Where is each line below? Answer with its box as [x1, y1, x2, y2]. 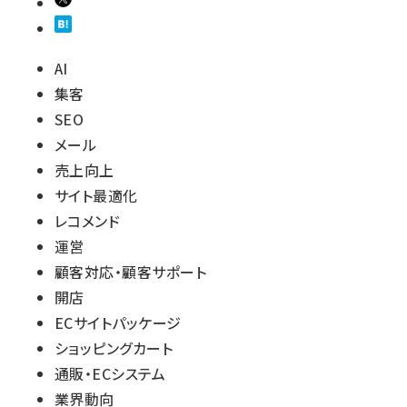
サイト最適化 [55, 184, 138, 206]
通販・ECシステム [55, 362, 166, 384]
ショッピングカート [55, 337, 174, 359]
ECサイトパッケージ [55, 312, 182, 333]
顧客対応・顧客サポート [55, 261, 207, 283]
